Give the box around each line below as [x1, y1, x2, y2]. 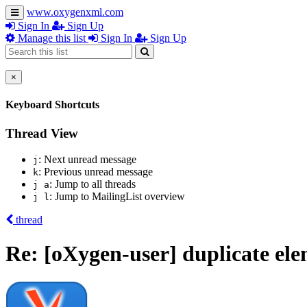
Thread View [5, 125, 78, 140]
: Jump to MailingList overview [49, 191, 185, 203]
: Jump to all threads [49, 178, 136, 191]
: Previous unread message [38, 166, 153, 178]
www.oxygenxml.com [27, 6, 123, 18]
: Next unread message [38, 153, 136, 166]
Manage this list [15, 32, 88, 44]
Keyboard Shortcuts [5, 99, 99, 111]
